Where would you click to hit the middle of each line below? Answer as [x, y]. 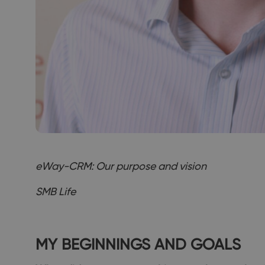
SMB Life [56, 191]
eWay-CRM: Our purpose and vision [121, 166]
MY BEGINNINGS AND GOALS [138, 244]
